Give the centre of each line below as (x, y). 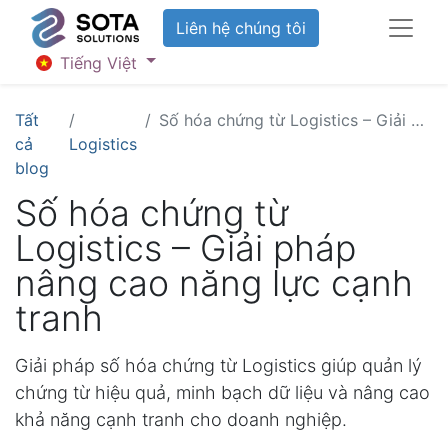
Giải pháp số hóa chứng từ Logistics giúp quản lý (218, 365)
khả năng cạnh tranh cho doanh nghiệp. (181, 419)
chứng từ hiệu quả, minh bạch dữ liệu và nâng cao (222, 392)
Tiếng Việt (99, 62)
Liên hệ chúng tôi (241, 28)
